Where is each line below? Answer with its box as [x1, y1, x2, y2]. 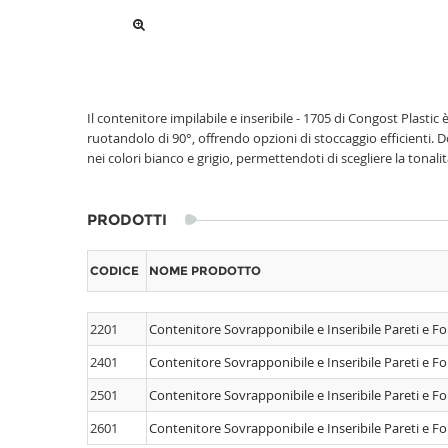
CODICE [90, 264, 139, 278]
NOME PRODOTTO [149, 264, 261, 278]
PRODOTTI [87, 210, 167, 229]
